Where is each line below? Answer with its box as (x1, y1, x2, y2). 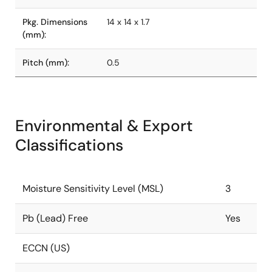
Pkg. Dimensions (22, 16, 87, 27)
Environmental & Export (15, 115, 193, 136)
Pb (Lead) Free (22, 212, 88, 225)
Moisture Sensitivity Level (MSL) (22, 182, 163, 195)
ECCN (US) (22, 242, 70, 254)
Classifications (15, 135, 123, 155)
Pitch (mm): (22, 57, 69, 68)
